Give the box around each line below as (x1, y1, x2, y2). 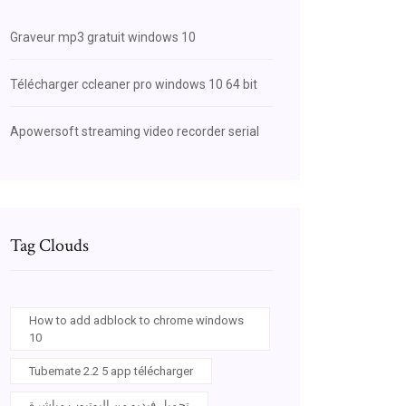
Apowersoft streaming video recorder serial (10, 124, 259, 139)
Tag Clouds (10, 234, 89, 257)
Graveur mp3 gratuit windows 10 (10, 30, 196, 44)
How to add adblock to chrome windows (29, 314, 244, 327)
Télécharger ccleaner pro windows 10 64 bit (10, 77, 257, 92)
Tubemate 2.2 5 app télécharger (29, 364, 193, 378)
